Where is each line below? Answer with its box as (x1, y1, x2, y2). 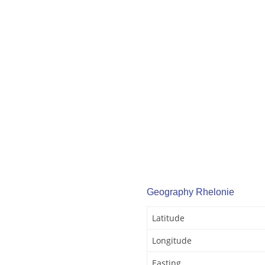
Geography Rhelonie (147, 187, 234, 198)
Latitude (152, 212, 185, 224)
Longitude (152, 235, 192, 247)
